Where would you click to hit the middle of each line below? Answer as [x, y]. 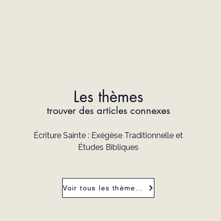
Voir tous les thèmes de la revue [139, 188]
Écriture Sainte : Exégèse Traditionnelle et [109, 136]
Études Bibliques [109, 147]
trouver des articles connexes [108, 111]
